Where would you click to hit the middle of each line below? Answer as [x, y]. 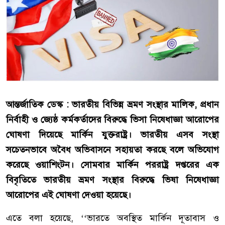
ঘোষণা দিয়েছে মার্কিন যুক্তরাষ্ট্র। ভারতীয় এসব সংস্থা [113, 135]
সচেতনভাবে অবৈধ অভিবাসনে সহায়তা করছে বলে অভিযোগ [113, 150]
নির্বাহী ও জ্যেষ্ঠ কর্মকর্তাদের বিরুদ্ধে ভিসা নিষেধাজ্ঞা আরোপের [113, 120]
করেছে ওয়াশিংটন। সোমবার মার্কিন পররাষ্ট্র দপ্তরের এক [113, 165]
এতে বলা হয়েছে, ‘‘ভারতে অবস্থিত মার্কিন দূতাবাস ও [113, 218]
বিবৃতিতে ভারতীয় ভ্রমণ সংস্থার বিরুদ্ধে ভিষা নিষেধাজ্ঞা [113, 180]
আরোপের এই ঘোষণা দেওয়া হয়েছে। [69, 195]
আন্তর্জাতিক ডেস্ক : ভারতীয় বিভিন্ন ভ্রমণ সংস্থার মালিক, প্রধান [113, 105]
